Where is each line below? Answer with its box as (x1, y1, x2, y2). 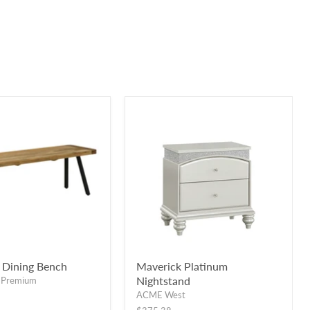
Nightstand (136, 274, 191, 288)
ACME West (136, 289, 186, 301)
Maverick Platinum (136, 259, 228, 273)
